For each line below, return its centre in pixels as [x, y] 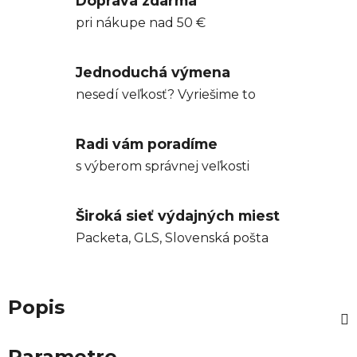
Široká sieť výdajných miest [178, 216]
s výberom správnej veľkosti [163, 167]
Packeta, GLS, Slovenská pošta [172, 238]
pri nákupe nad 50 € [141, 23]
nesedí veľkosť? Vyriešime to [166, 95]
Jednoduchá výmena [153, 73]
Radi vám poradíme [147, 144]
